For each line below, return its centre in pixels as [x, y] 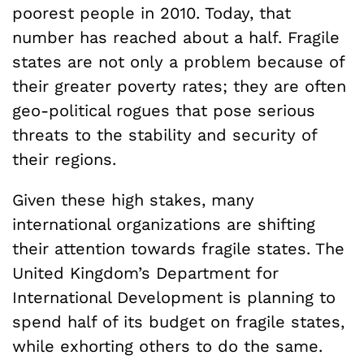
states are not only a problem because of [178, 61]
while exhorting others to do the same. [167, 346]
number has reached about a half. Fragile [176, 37]
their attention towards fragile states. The [178, 248]
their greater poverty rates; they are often [179, 86]
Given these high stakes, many [133, 199]
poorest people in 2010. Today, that [152, 13]
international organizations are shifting [164, 224]
